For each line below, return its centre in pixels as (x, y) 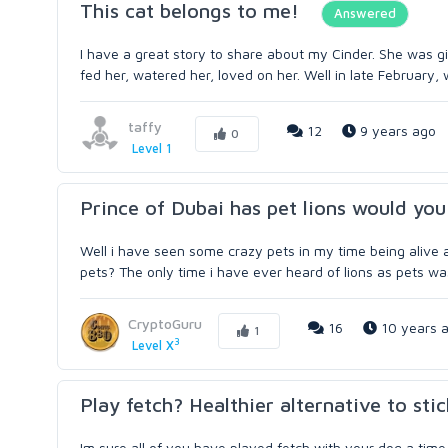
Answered (365, 13)
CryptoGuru (165, 323)
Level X (152, 345)
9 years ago (395, 130)
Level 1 (151, 148)
